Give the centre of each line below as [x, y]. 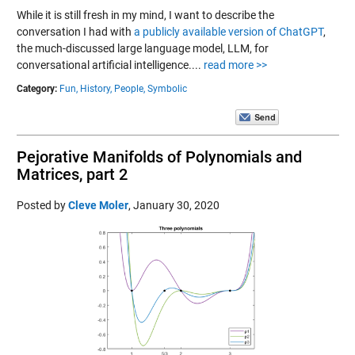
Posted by [42, 205]
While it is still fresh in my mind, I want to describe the [145, 15]
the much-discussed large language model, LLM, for [142, 48]
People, [129, 88]
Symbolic [167, 88]
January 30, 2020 [176, 205]
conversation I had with [75, 31]
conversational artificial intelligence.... [110, 65]
